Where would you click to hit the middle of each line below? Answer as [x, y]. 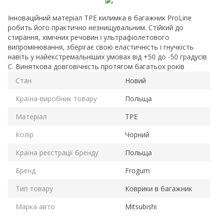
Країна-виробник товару [56, 99]
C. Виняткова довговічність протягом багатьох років [96, 67]
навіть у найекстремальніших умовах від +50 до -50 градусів [107, 57]
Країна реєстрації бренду [57, 153]
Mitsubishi [141, 207]
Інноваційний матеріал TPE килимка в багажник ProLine [100, 18]
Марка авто [35, 207]
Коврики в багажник [159, 189]
